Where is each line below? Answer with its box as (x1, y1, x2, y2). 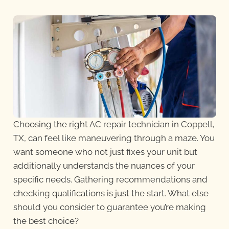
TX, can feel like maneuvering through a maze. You (13, 133, 215, 144)
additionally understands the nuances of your (13, 161, 195, 171)
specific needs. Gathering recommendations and (13, 174, 208, 185)
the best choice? (13, 216, 79, 226)
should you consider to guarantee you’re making (13, 202, 206, 213)
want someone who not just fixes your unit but (13, 147, 197, 157)
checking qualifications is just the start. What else (13, 188, 209, 199)
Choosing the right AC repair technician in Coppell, (13, 119, 215, 130)
